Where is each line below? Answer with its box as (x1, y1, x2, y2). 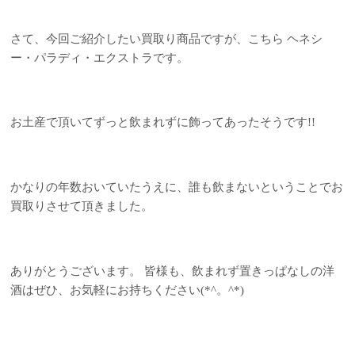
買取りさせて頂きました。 (10, 200, 154, 213)
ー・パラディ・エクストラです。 (10, 51, 189, 64)
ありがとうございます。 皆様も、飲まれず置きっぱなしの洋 (10, 265, 335, 278)
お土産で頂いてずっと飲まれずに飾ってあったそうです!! (10, 116, 316, 129)
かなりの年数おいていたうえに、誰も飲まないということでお (10, 181, 344, 194)
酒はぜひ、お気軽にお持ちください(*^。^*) (10, 284, 245, 297)
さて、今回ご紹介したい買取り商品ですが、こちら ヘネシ (10, 32, 323, 45)
